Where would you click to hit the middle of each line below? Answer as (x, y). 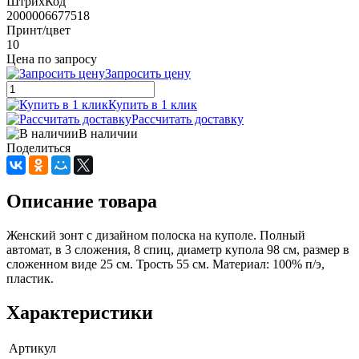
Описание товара (82, 201)
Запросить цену (148, 73)
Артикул (32, 349)
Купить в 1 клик (153, 104)
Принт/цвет (38, 30)
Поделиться (38, 147)
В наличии (108, 133)
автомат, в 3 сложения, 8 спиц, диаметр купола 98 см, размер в (178, 249)
